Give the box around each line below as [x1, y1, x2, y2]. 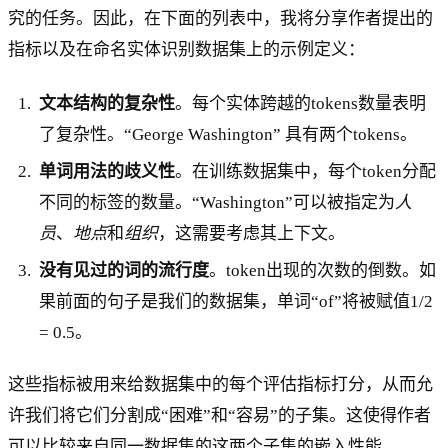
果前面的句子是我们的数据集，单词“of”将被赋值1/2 [39, 291, 434, 311]
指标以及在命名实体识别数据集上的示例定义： [8, 40, 365, 60]
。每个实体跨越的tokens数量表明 [175, 94, 427, 113]
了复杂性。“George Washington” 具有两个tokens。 [39, 125, 418, 144]
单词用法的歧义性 [39, 161, 176, 181]
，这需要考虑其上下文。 [158, 223, 346, 243]
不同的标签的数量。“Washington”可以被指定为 [39, 192, 396, 212]
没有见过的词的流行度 [39, 260, 210, 280]
